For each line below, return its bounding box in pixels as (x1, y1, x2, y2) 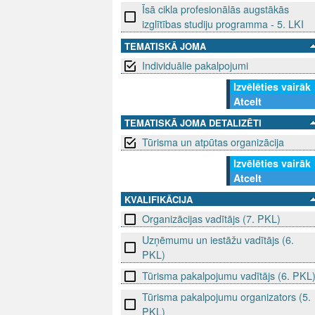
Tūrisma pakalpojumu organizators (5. (142, 290, 311, 304)
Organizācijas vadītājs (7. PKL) (142, 212, 281, 226)
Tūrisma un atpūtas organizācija (142, 135, 284, 150)
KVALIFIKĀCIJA (124, 193, 193, 207)
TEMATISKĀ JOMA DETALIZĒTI (124, 116, 262, 130)
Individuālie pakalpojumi (142, 58, 248, 73)
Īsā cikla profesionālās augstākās (142, 2, 289, 17)
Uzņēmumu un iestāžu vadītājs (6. (142, 233, 294, 247)
